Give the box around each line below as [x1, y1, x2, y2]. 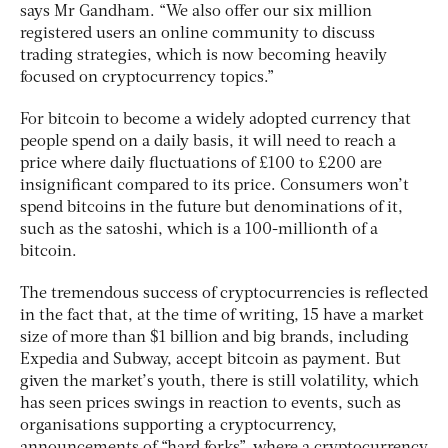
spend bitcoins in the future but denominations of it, [20, 200, 403, 217]
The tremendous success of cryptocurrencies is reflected [20, 286, 428, 303]
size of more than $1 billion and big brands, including [20, 330, 409, 347]
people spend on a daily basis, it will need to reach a [20, 134, 396, 151]
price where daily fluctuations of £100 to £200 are [20, 156, 382, 173]
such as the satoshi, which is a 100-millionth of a [20, 222, 378, 239]
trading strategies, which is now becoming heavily [20, 48, 387, 65]
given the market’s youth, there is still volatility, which [20, 374, 419, 391]
